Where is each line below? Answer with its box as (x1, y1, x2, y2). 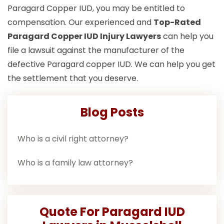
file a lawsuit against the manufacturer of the (7, 44, 184, 56)
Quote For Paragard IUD (39, 203, 185, 220)
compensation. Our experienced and (7, 16, 153, 28)
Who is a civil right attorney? (17, 133, 128, 145)
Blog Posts (80, 104, 144, 121)
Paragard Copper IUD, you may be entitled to (7, 2, 185, 14)
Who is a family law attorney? (17, 157, 133, 169)
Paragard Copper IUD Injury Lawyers (7, 30, 161, 42)
